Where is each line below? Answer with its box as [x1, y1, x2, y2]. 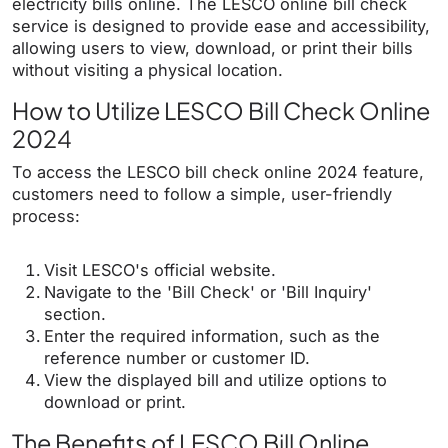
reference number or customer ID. [44, 348, 310, 369]
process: [12, 206, 80, 227]
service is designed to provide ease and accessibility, [12, 16, 430, 37]
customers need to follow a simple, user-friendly [12, 184, 392, 205]
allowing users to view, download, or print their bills [12, 38, 413, 59]
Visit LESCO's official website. [44, 260, 276, 281]
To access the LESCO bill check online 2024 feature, [12, 162, 424, 183]
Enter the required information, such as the [44, 326, 380, 347]
